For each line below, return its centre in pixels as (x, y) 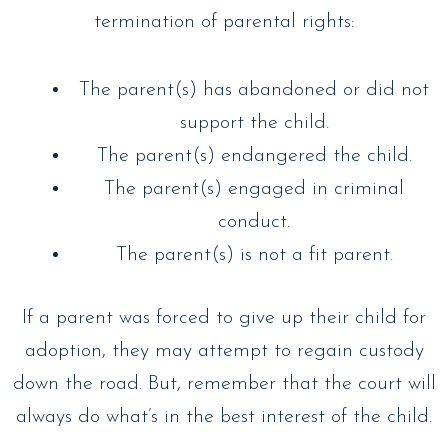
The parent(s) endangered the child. (254, 155)
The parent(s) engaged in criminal (254, 188)
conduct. (254, 221)
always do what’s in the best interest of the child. (224, 416)
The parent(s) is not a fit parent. (254, 254)
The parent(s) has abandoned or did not (254, 89)
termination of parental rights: (224, 21)
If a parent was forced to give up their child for (224, 317)
